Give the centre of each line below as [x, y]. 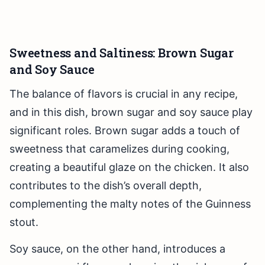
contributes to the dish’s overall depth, [106, 186]
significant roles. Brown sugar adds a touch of [125, 131]
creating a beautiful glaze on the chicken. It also [129, 167]
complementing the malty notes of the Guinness [130, 204]
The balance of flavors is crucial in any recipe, [124, 94]
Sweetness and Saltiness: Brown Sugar [122, 53]
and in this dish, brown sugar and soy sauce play [131, 112]
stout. [24, 222]
